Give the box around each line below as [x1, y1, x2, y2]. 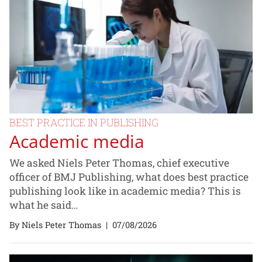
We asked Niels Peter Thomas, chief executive [9, 156, 229, 170]
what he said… [9, 198, 78, 212]
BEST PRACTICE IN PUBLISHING [9, 115, 158, 129]
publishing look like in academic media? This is [9, 184, 241, 198]
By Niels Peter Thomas [9, 219, 101, 231]
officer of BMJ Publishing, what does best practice [9, 170, 249, 184]
